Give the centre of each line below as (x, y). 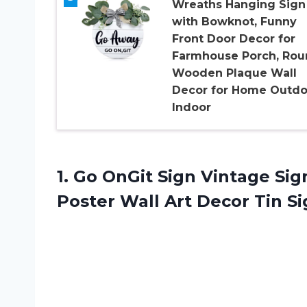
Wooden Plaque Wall (234, 73)
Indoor (191, 108)
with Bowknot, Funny (234, 22)
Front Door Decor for (233, 39)
